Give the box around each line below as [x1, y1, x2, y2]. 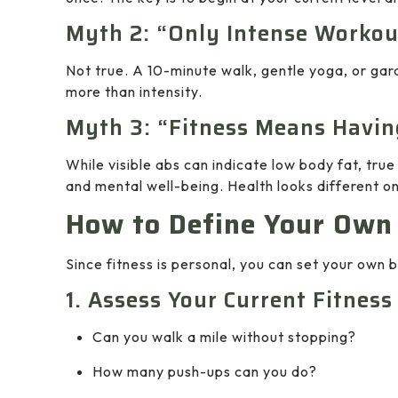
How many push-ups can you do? [92, 362, 317, 381]
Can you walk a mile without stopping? [92, 328, 356, 346]
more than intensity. [66, 83, 203, 101]
